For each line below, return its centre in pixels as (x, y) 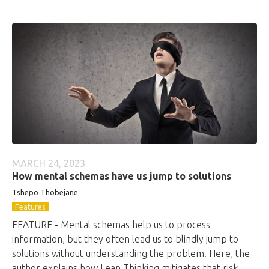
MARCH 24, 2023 (49, 163)
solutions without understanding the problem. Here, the (131, 253)
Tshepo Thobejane (45, 192)
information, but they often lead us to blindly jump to (125, 239)
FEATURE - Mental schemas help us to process (111, 225)
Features (30, 207)
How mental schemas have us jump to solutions (122, 176)
